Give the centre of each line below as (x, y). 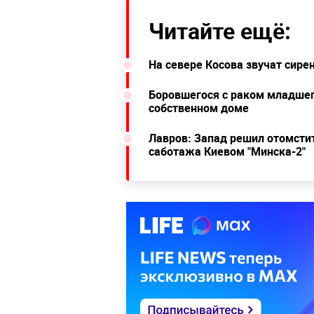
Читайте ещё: (220, 30)
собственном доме (199, 108)
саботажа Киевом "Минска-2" (227, 151)
